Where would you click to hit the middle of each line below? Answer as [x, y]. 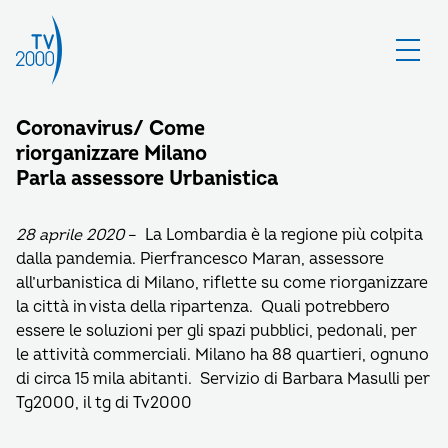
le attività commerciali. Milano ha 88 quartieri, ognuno [222, 355]
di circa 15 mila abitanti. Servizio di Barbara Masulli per [223, 379]
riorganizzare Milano [111, 153]
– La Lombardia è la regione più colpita [273, 235]
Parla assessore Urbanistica [147, 178]
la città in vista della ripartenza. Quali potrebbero [203, 307]
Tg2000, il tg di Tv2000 [104, 403]
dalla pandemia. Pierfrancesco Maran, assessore [200, 259]
